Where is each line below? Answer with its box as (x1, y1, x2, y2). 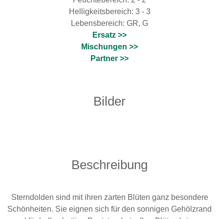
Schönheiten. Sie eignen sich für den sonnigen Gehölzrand (7, 205, 212, 213)
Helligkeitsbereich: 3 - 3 (68, 7, 151, 16)
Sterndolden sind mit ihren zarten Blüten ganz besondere (11, 193, 208, 201)
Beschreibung (71, 158, 148, 172)
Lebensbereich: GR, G (71, 19, 148, 27)
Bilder (93, 94, 126, 108)
